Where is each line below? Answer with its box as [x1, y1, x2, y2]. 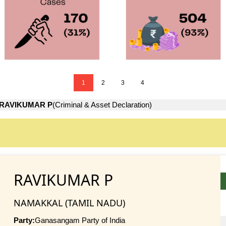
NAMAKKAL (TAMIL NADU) [13, 196, 125, 209]
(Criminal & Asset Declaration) [52, 100, 152, 109]
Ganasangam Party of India [34, 215, 125, 224]
